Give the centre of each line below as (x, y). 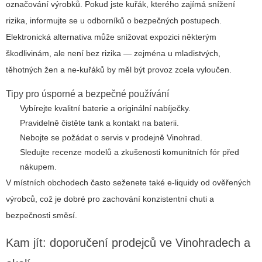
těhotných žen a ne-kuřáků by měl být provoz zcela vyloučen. (119, 70)
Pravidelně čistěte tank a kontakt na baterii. (99, 123)
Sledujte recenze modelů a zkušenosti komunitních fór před (130, 152)
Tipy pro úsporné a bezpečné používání (87, 94)
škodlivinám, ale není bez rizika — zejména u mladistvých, (113, 54)
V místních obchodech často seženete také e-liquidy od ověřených (128, 183)
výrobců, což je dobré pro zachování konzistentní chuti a (110, 199)
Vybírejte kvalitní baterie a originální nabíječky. (105, 108)
